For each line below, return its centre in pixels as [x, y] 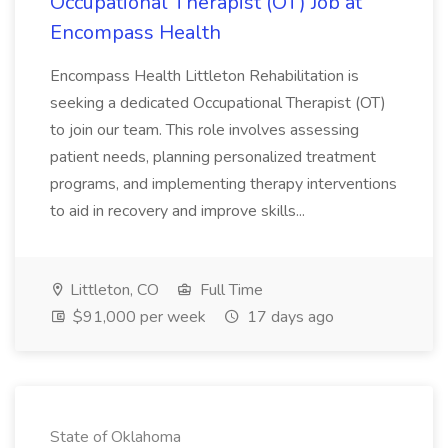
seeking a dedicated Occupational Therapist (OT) [218, 103]
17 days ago [288, 317]
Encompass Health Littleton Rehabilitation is [204, 76]
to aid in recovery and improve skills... [179, 211]
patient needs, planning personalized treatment [213, 157]
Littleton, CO [112, 290]
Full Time [229, 290]
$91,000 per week [137, 317]
